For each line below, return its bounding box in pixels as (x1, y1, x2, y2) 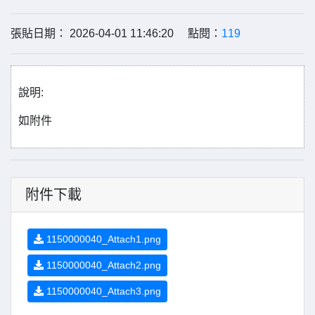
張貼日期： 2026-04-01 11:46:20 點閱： (11, 27, 221, 39)
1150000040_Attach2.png (44, 259, 161, 271)
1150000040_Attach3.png (44, 285, 161, 297)
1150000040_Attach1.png (44, 233, 161, 245)
